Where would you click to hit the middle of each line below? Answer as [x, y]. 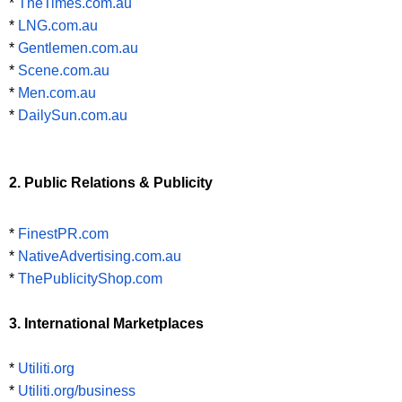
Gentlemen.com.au [78, 48]
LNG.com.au [58, 26]
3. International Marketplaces [106, 324]
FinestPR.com [63, 234]
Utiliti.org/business [77, 391]
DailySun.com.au [73, 116]
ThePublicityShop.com [90, 279]
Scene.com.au [64, 71]
